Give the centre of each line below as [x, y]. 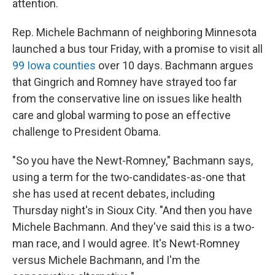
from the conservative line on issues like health [127, 98]
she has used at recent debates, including [114, 193]
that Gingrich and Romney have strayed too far [125, 82]
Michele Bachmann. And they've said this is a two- [134, 227]
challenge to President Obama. [87, 131]
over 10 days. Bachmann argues [176, 65]
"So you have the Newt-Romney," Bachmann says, [133, 160]
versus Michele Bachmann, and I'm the [106, 260]
